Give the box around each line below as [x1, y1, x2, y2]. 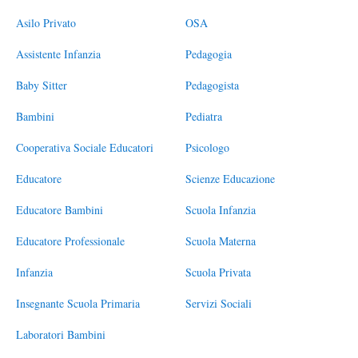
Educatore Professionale [16, 233, 125, 249]
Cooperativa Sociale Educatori [16, 139, 153, 155]
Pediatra [185, 108, 222, 124]
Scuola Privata [185, 264, 251, 280]
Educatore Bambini [16, 201, 103, 217]
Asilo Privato [16, 14, 76, 30]
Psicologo [185, 139, 229, 155]
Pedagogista [185, 77, 239, 93]
